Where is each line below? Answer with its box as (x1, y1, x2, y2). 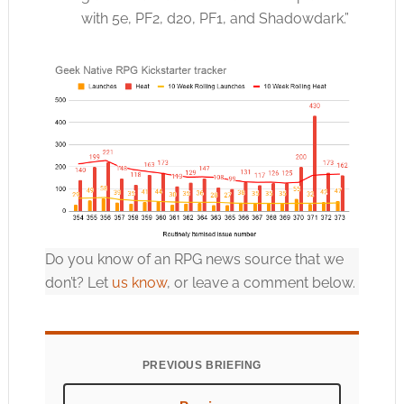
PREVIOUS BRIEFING (142, 359, 262, 372)
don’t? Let (44, 274, 112, 292)
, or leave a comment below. (166, 274, 355, 292)
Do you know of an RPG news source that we (44, 251, 344, 269)
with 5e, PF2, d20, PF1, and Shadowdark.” (80, 10, 349, 27)
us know (111, 274, 167, 292)
